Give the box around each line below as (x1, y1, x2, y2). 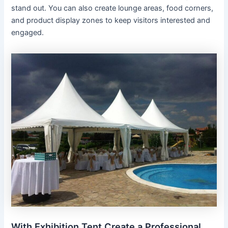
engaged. (11, 27, 44, 37)
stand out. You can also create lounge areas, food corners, (11, 3, 214, 13)
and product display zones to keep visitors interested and (11, 15, 211, 25)
